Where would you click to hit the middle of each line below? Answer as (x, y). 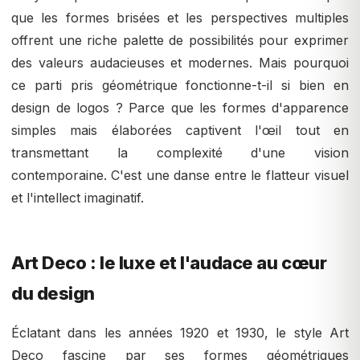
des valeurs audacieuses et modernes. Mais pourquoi (180, 63)
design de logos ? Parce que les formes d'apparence (180, 108)
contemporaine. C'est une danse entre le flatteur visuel (180, 176)
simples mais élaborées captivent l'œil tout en (180, 131)
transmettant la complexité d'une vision (180, 153)
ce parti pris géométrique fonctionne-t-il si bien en (180, 86)
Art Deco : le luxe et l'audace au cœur (169, 263)
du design (53, 294)
